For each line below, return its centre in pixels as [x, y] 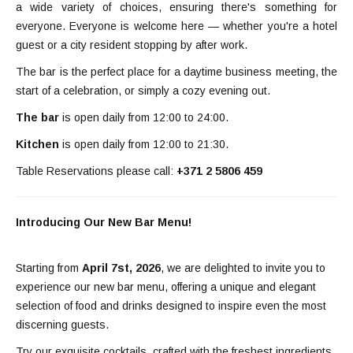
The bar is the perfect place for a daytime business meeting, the [176, 71]
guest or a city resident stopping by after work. [132, 45]
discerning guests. [62, 324]
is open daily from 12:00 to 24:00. [144, 117]
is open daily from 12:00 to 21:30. [144, 144]
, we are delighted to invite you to [243, 268]
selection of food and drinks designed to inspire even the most [171, 305]
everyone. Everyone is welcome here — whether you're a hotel [176, 26]
